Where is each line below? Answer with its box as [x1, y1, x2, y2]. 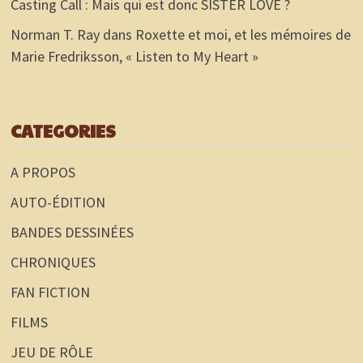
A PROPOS [10, 163, 75, 182]
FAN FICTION [10, 283, 90, 302]
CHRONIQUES [10, 253, 96, 272]
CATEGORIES [10, 119, 116, 143]
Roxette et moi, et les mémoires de [135, 25, 351, 45]
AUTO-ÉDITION [10, 193, 105, 212]
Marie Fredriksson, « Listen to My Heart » [10, 47, 258, 66]
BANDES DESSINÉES [10, 223, 134, 242]
